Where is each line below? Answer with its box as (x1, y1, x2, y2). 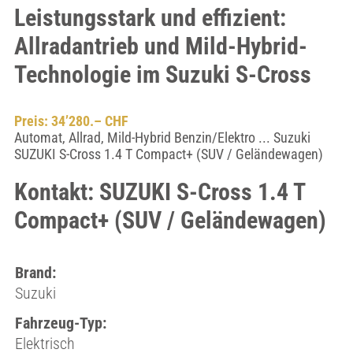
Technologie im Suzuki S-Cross (13, 61, 311, 88)
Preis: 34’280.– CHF (13, 113, 128, 129)
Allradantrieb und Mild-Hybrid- (13, 32, 307, 60)
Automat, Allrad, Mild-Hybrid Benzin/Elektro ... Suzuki (13, 129, 310, 146)
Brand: (14, 263, 56, 282)
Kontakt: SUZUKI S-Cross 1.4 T (13, 178, 305, 206)
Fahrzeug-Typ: (14, 314, 106, 333)
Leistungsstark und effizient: (13, 4, 286, 32)
